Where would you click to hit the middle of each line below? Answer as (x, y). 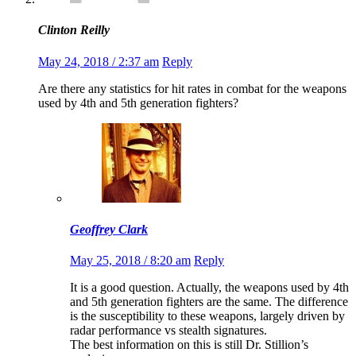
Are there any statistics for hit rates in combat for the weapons (192, 88)
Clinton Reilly (74, 30)
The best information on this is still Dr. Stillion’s (189, 345)
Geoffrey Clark (109, 229)
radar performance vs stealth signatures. (168, 331)
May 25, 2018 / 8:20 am (130, 261)
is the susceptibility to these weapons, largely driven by (207, 316)
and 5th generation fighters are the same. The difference (209, 302)
